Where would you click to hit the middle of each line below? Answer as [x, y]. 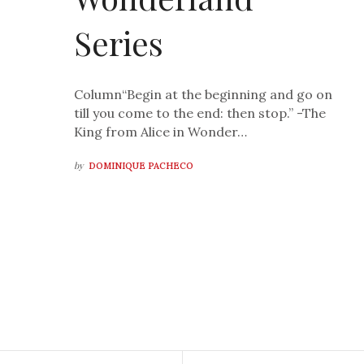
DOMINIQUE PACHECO [141, 166]
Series [119, 43]
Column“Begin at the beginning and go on [204, 95]
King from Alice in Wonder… [161, 132]
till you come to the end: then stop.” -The [200, 113]
